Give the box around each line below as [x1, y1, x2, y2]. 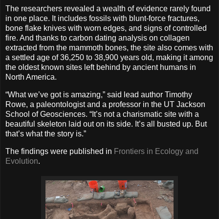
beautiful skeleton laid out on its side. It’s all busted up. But [5, 120, 207, 129]
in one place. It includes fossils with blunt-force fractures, [5, 14, 199, 23]
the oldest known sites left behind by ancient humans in [5, 63, 196, 72]
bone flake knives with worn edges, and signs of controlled [5, 24, 207, 33]
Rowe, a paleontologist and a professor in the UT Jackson [5, 100, 205, 109]
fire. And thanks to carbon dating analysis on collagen [5, 34, 190, 43]
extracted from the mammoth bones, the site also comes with [5, 44, 213, 52]
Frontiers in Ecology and [114, 147, 198, 155]
